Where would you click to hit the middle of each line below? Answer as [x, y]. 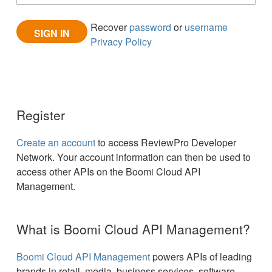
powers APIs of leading [201, 257]
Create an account [56, 142]
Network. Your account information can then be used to [134, 157]
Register [41, 115]
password [151, 27]
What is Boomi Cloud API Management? [134, 229]
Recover [110, 27]
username [206, 27]
